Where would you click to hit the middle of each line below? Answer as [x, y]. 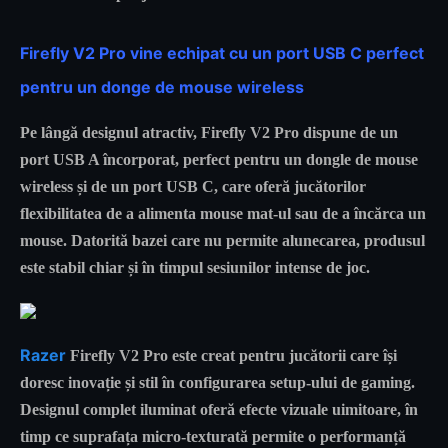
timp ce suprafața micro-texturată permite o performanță [213, 436]
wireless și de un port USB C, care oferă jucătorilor [193, 186]
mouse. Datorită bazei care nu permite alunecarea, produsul [222, 240]
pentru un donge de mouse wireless [162, 86]
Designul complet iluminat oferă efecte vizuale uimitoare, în [219, 409]
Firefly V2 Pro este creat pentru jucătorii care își [231, 355]
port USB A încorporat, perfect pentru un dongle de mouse [219, 159]
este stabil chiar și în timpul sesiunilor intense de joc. [195, 267]
